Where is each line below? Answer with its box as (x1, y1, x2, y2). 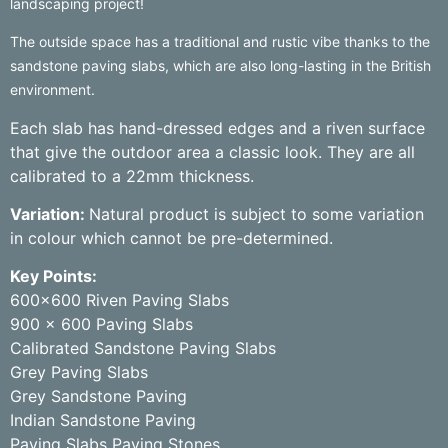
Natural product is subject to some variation (89, 204, 424, 225)
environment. (10, 81, 95, 99)
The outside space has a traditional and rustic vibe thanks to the (10, 33, 430, 51)
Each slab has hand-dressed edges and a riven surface (10, 117, 425, 138)
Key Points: (10, 266, 97, 287)
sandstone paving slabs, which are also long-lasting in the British (10, 57, 431, 75)
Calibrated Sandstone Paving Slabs (10, 338, 276, 359)
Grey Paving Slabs (10, 362, 148, 383)
